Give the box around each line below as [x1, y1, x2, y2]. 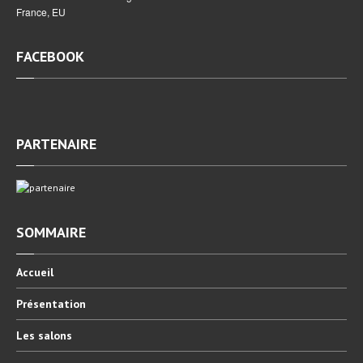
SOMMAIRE [16, 223, 86, 241]
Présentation [16, 297, 86, 311]
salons [35, 328, 72, 343]
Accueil [16, 265, 53, 280]
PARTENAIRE [16, 135, 96, 153]
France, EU [16, 5, 66, 19]
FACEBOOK [16, 47, 84, 66]
